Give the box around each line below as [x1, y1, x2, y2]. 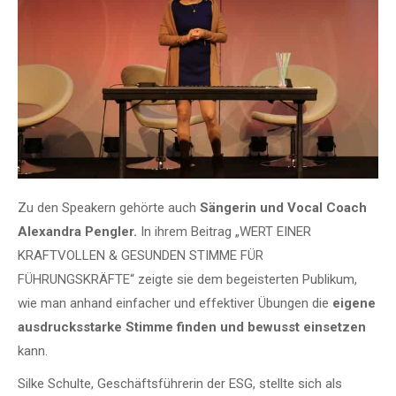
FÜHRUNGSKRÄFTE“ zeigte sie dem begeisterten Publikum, [18, 270, 357, 287]
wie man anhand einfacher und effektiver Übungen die [18, 294, 332, 311]
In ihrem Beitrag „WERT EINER [137, 223, 311, 240]
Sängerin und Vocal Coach [200, 199, 367, 216]
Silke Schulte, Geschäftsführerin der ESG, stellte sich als [18, 375, 342, 392]
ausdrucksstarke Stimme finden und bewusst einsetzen [18, 318, 366, 335]
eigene [332, 294, 376, 311]
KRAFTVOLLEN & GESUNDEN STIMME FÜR [18, 247, 263, 263]
